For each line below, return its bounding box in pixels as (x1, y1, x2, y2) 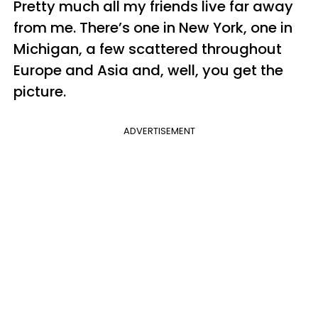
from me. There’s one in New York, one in (13, 18, 292, 38)
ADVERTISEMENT (123, 124, 195, 138)
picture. (13, 82, 66, 102)
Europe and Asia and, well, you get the (13, 60, 283, 80)
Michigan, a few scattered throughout (13, 39, 282, 59)
